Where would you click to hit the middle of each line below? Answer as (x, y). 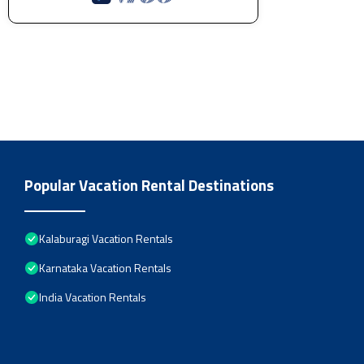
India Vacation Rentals (93, 297)
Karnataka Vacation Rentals (105, 267)
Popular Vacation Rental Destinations (149, 185)
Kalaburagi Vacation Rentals (106, 238)
